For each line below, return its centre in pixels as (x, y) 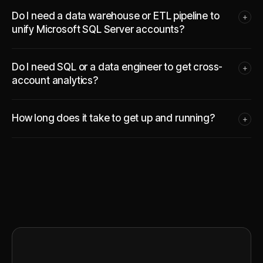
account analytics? (55, 80)
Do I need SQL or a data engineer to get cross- (117, 67)
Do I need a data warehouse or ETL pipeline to (116, 16)
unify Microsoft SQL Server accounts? (98, 29)
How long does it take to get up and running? (113, 118)
